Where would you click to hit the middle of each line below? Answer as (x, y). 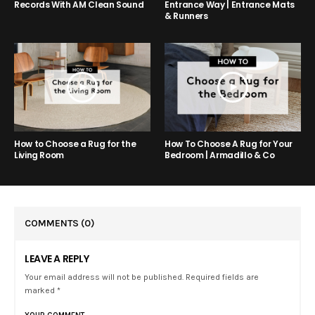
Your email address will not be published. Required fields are (142, 277)
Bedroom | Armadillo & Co (220, 155)
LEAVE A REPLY (57, 258)
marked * (43, 290)
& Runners (186, 15)
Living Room (39, 155)
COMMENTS (53, 223)
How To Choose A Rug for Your (229, 143)
